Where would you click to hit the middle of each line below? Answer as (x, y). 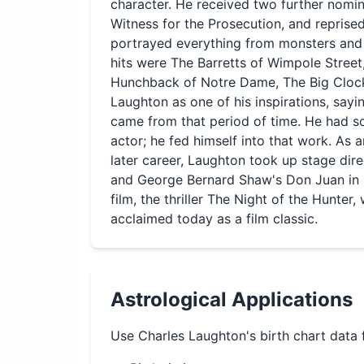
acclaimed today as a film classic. (214, 219)
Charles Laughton (192, 336)
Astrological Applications (232, 299)
